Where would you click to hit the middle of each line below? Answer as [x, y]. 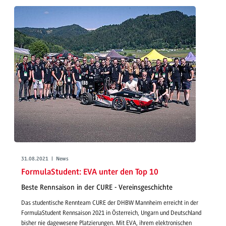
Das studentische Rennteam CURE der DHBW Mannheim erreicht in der [110, 203]
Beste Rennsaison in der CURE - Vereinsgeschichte [97, 187]
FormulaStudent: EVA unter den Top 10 [90, 173]
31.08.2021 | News [45, 159]
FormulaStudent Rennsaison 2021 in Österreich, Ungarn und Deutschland [111, 213]
